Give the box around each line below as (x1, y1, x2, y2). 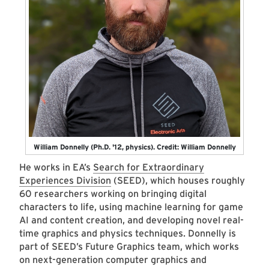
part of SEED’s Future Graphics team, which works (19, 241, 239, 253)
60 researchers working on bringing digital (19, 188, 207, 200)
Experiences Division (19, 175, 111, 187)
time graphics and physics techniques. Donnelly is (19, 228, 236, 240)
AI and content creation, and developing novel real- (19, 214, 244, 226)
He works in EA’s (19, 162, 93, 174)
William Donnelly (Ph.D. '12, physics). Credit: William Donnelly (33, 142, 236, 152)
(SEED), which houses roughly (111, 175, 245, 187)
